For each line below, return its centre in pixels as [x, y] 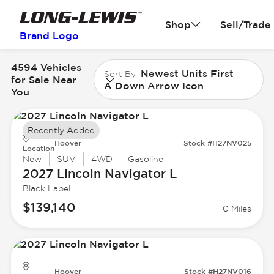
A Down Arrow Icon [154, 85]
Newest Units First [187, 73]
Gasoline [145, 159]
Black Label [46, 189]
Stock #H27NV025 [218, 143]
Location [38, 148]
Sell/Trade [245, 24]
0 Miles [237, 209]
